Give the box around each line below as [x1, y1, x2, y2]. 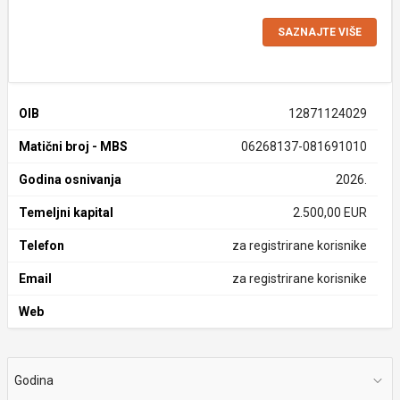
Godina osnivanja [19, 172, 121, 187]
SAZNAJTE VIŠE [278, 26, 362, 38]
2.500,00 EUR [292, 205, 367, 220]
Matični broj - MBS [19, 139, 128, 154]
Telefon [19, 238, 64, 253]
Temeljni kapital [19, 205, 113, 220]
